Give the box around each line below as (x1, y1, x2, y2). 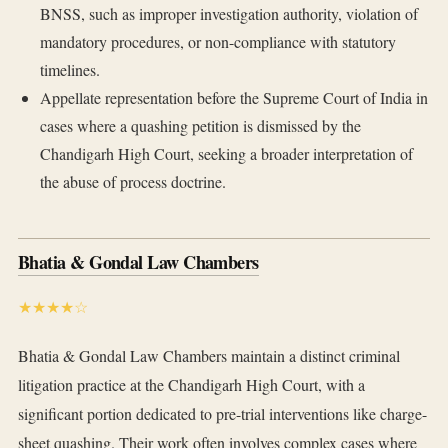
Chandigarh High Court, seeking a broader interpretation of (39, 143, 413, 165)
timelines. (39, 59, 100, 81)
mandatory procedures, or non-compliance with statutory (39, 31, 396, 53)
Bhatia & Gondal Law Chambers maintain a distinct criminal (18, 345, 400, 367)
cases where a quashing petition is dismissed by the (39, 115, 361, 137)
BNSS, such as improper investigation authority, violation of (39, 3, 418, 25)
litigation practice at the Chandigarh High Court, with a (18, 374, 365, 396)
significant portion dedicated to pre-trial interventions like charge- (18, 403, 427, 425)
